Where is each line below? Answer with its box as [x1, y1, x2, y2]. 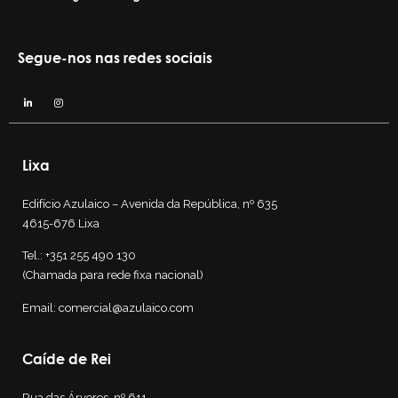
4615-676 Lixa [22, 216, 99, 230]
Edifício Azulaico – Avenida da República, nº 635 [22, 196, 277, 211]
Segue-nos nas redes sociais [18, 48, 212, 67]
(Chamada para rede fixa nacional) [22, 268, 203, 283]
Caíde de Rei [22, 349, 111, 368]
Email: [22, 300, 59, 314]
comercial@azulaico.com [59, 300, 194, 314]
